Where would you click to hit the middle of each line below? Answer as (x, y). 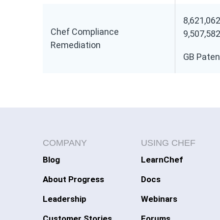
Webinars (159, 199)
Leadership (65, 199)
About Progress (73, 179)
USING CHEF (168, 143)
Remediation (76, 45)
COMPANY (65, 143)
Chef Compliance (85, 32)
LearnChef (162, 160)
